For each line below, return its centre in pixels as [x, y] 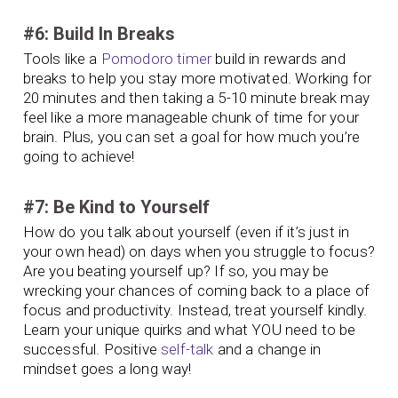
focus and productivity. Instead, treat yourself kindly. [195, 310]
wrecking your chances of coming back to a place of [196, 291]
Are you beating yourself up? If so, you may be [176, 271]
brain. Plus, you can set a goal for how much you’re [191, 137]
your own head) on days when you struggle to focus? [199, 252]
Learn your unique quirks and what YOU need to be [189, 330]
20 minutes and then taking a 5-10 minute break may [196, 98]
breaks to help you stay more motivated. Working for [197, 79]
